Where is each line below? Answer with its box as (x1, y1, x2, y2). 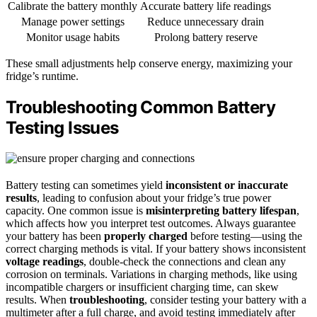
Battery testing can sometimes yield (6, 178, 166, 191)
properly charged (104, 229, 188, 242)
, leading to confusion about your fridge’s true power (37, 191, 271, 204)
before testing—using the (188, 229, 302, 242)
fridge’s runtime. (6, 69, 79, 82)
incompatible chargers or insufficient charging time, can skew (6, 280, 279, 293)
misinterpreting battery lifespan (146, 204, 296, 217)
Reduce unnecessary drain (147, 15, 264, 28)
